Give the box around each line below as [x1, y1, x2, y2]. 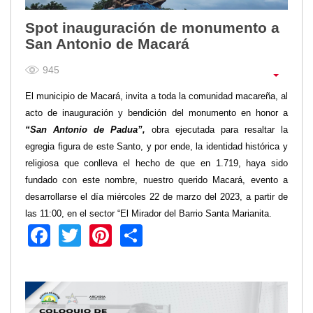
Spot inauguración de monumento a [25, 20, 279, 36]
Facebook [50, 221, 150, 247]
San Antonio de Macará [25, 36, 189, 52]
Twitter [81, 221, 147, 247]
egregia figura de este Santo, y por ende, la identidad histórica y [25, 141, 288, 152]
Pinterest [112, 221, 201, 247]
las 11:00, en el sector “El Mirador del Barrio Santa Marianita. [25, 208, 272, 219]
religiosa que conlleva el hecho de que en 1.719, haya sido [25, 158, 288, 169]
